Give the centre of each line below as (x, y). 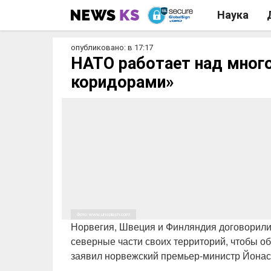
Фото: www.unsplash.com (103, 215)
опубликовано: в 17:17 (112, 47)
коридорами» (122, 82)
